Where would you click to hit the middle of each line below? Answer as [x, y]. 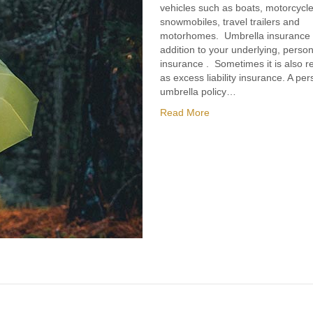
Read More [185, 112]
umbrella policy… [198, 92]
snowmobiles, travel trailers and [230, 22]
